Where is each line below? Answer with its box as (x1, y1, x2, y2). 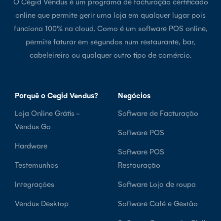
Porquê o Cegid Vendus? (15, 90, 98, 100)
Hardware (15, 141, 47, 150)
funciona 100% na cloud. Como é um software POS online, (13, 23, 208, 33)
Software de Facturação (118, 108, 198, 118)
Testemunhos (15, 160, 58, 170)
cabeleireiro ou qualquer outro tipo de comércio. (30, 50, 191, 60)
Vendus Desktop (15, 198, 69, 208)
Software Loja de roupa (118, 179, 196, 189)
